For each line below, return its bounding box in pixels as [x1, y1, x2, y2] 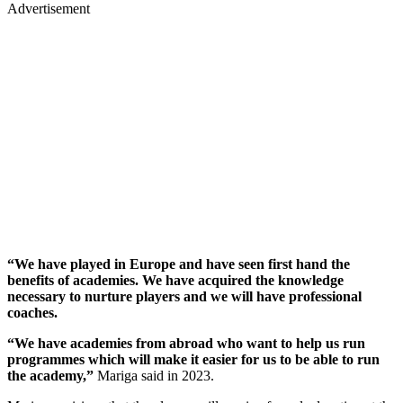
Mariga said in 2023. [97, 367, 214, 383]
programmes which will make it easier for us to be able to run [7, 351, 380, 367]
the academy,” [7, 367, 97, 383]
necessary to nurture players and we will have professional [7, 288, 362, 304]
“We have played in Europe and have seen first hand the [7, 255, 350, 272]
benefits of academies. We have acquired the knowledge [7, 272, 344, 288]
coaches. [7, 304, 58, 320]
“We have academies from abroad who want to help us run [7, 335, 365, 351]
